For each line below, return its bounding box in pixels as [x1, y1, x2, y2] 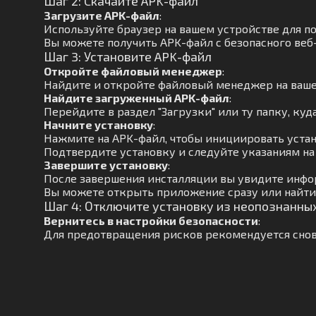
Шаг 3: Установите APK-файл [44, 49, 212, 64]
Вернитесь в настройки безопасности [44, 214, 258, 227]
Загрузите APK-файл [44, 8, 159, 22]
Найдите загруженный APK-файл [44, 91, 229, 104]
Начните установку [44, 118, 153, 131]
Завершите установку [44, 158, 168, 171]
